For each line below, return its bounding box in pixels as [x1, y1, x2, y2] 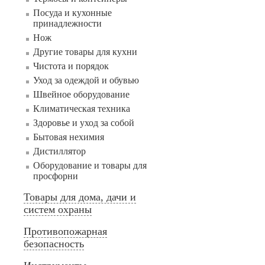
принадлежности [33, 18, 102, 28]
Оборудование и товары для [33, 160, 147, 170]
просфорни [33, 171, 78, 181]
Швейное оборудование [33, 89, 130, 99]
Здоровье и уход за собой [33, 118, 134, 128]
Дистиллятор [33, 146, 86, 156]
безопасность [24, 238, 84, 250]
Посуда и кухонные [33, 8, 112, 18]
